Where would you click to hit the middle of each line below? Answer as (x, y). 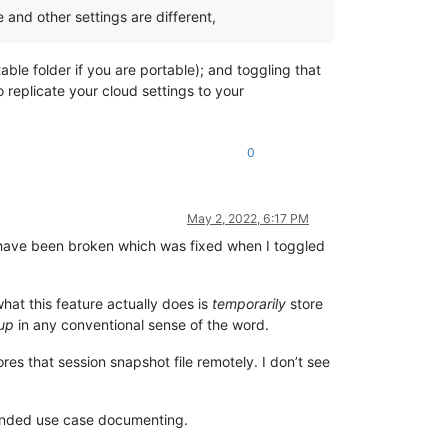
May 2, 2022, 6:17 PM (248, 218)
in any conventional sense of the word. (141, 324)
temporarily (249, 303)
